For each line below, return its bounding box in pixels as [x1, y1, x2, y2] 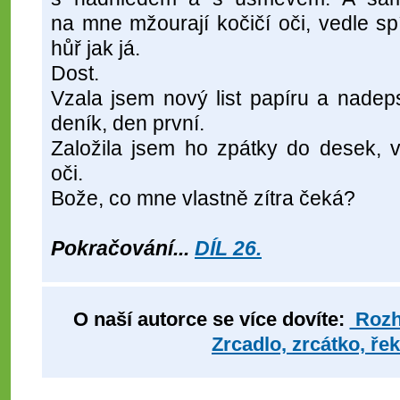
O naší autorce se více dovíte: [72, 308, 350, 330]
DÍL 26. [195, 237, 262, 261]
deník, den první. [51, 112, 204, 136]
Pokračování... [51, 237, 195, 261]
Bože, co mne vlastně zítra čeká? [51, 187, 355, 211]
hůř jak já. [51, 37, 140, 61]
